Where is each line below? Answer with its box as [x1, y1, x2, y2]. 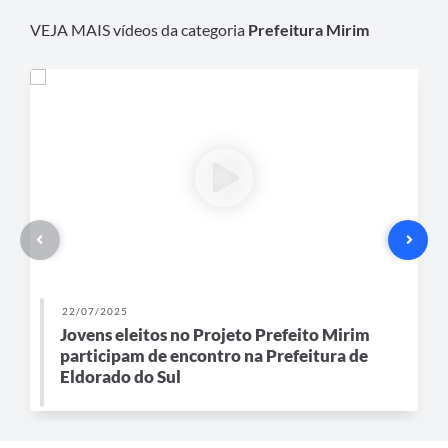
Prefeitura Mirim [248, 20, 369, 40]
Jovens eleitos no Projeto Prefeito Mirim [60, 323, 370, 345]
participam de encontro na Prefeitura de [60, 344, 368, 366]
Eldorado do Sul [60, 365, 181, 387]
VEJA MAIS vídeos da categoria [30, 20, 248, 40]
